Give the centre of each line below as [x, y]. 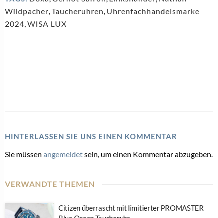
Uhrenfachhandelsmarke [153, 11]
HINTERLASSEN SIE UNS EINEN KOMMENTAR [91, 136]
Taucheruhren [78, 11]
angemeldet [63, 154]
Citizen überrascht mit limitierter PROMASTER [131, 208]
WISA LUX [47, 24]
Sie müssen [24, 154]
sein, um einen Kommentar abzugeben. [148, 154]
